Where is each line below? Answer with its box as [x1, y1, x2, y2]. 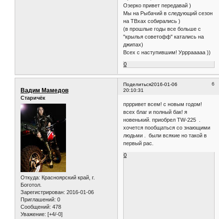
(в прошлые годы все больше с [123, 25, 201, 32]
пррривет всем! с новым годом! [123, 101, 202, 108]
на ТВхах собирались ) [123, 18, 181, 24]
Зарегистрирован [21, 189, 64, 196]
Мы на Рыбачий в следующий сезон [123, 10, 213, 16]
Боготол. [21, 182, 42, 188]
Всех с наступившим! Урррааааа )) [123, 49, 211, 55]
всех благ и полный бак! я [123, 109, 188, 115]
